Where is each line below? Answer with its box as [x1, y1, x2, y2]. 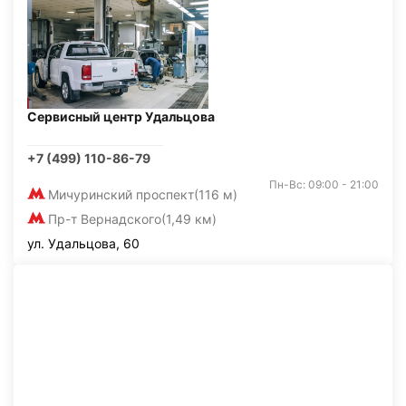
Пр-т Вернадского [48, 211, 161, 227]
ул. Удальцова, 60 [27, 236, 140, 251]
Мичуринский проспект [48, 187, 194, 202]
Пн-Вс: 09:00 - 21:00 [269, 178, 379, 191]
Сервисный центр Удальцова [27, 109, 215, 124]
